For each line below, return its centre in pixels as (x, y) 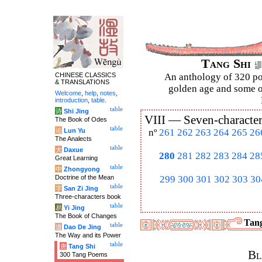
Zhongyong (82, 169)
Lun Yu (75, 130)
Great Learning (76, 158)
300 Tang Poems (84, 254)
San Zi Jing (81, 188)
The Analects (73, 139)
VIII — (164, 120)
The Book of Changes (86, 216)
